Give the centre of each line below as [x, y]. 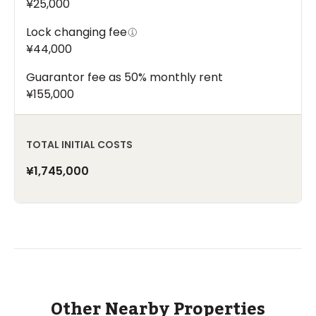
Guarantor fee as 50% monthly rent [124, 78]
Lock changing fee [77, 32]
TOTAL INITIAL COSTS [79, 145]
